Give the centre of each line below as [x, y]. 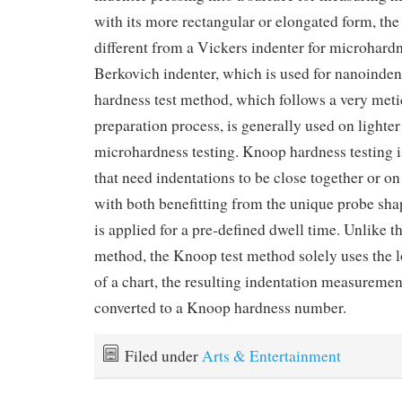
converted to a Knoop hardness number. [220, 307]
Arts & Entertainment [271, 355]
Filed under [163, 355]
